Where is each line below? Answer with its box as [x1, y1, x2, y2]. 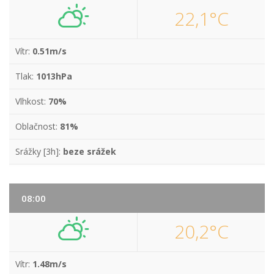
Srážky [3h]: [15, 146, 63, 157]
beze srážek [63, 146, 116, 157]
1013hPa [36, 70, 72, 82]
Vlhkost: [15, 95, 48, 107]
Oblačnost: [15, 120, 60, 132]
